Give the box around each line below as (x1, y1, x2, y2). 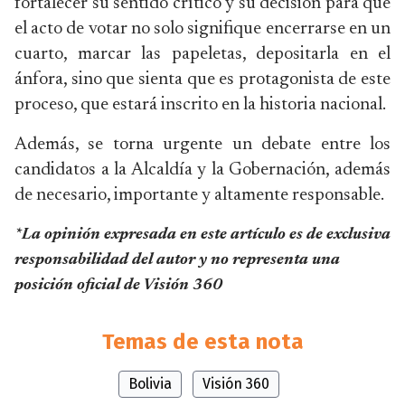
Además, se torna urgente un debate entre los (14, 136, 391, 154)
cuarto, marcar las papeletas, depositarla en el (14, 45, 391, 63)
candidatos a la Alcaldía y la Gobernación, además (14, 161, 391, 179)
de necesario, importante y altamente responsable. (14, 186, 384, 204)
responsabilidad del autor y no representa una (14, 252, 340, 268)
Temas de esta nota (101, 329, 304, 354)
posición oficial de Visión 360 (14, 278, 222, 294)
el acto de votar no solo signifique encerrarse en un (14, 20, 391, 38)
